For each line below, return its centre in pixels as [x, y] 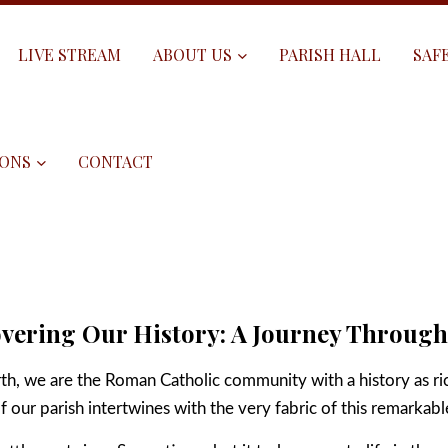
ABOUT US [192, 54]
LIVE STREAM [69, 54]
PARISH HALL [330, 54]
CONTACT [115, 161]
